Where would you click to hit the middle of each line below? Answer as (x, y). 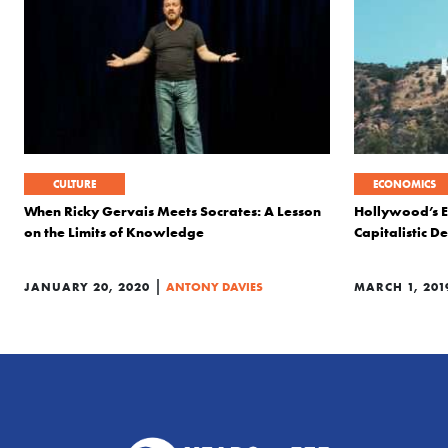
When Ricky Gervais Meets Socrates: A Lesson (172, 211)
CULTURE (74, 184)
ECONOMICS (404, 184)
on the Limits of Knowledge (114, 232)
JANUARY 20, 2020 (87, 286)
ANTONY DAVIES (214, 286)
